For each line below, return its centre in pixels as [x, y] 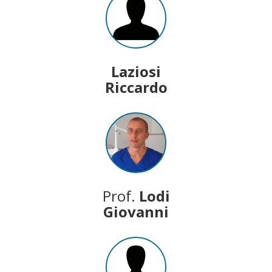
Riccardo [136, 87]
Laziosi [136, 71]
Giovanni [136, 211]
